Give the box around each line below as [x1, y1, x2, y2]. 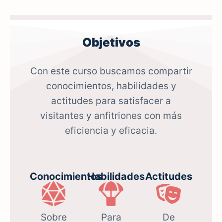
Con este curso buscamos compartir [30, 65, 192, 77]
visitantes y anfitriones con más [40, 110, 182, 121]
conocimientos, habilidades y [46, 80, 176, 92]
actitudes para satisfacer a [51, 95, 171, 107]
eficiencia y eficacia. [65, 124, 157, 136]
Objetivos [82, 35, 140, 50]
